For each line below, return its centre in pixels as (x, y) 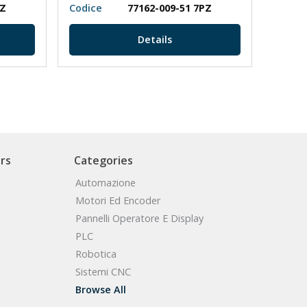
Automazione (106, 183)
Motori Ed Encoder (118, 201)
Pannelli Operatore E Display (139, 219)
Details (155, 40)
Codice (86, 8)
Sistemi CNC (103, 272)
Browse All (101, 290)
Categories (103, 161)
